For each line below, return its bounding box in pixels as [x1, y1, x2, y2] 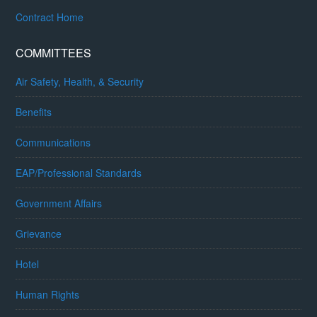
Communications [16, 135, 91, 150]
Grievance [16, 226, 62, 241]
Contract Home [16, 10, 84, 25]
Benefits [16, 105, 52, 120]
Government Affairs [16, 196, 103, 211]
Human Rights [16, 287, 80, 302]
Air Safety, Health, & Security [16, 74, 144, 89]
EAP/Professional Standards [16, 166, 142, 180]
